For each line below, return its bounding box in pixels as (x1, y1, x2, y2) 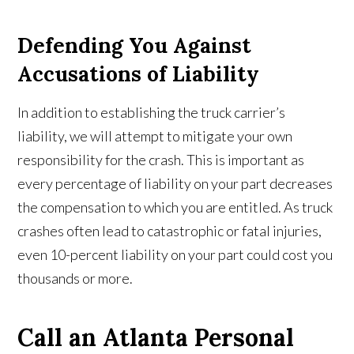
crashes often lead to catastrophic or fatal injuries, (17, 222, 322, 239)
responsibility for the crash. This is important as (17, 151, 305, 168)
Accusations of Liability (17, 61, 260, 87)
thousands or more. (17, 269, 134, 287)
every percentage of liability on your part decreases (17, 175, 333, 192)
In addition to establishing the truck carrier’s (17, 104, 286, 121)
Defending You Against (17, 32, 252, 58)
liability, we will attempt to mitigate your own (17, 127, 293, 145)
